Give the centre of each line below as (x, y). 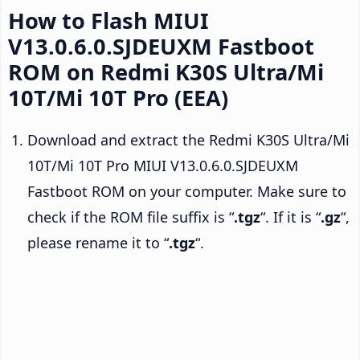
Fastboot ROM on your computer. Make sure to (187, 191)
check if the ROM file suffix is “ (131, 217)
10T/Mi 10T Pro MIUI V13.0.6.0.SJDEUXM (163, 165)
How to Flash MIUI (108, 20)
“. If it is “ (290, 217)
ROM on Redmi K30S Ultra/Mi (166, 72)
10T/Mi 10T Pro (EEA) (118, 97)
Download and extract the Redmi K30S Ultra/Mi (188, 139)
